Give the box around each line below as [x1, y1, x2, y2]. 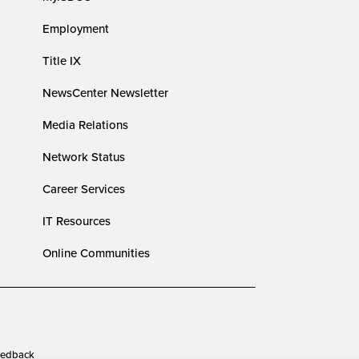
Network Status [42, 147, 126, 165]
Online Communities [42, 244, 151, 261]
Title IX [42, 51, 82, 69]
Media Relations [42, 115, 129, 133]
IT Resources [42, 212, 111, 229]
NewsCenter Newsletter [42, 83, 169, 101]
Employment [42, 19, 110, 37]
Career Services [42, 179, 126, 197]
